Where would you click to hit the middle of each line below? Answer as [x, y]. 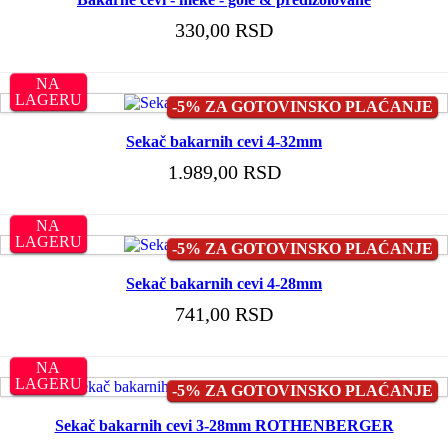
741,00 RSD [224, 314]
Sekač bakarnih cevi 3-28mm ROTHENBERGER [224, 426]
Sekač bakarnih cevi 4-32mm [224, 142]
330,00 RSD [224, 30]
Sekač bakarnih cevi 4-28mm [224, 284]
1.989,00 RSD [224, 172]
